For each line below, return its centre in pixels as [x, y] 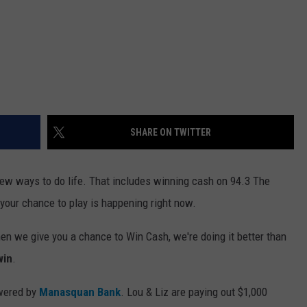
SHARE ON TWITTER [171, 132]
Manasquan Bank [80, 292]
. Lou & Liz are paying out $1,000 [194, 292]
